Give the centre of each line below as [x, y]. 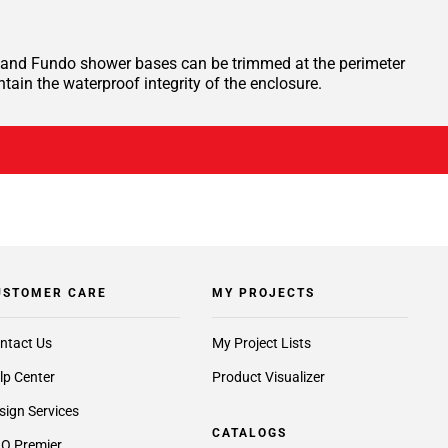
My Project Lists [261, 342]
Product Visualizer [268, 376]
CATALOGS [249, 432]
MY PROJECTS [263, 292]
